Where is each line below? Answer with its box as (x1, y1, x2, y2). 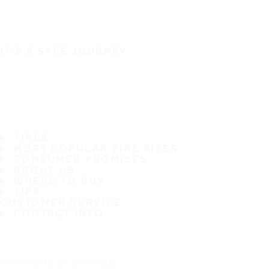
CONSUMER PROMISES (13, 153, 148, 165)
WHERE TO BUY (13, 174, 105, 187)
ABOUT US (13, 163, 75, 176)
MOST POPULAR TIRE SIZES (13, 142, 178, 154)
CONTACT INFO (13, 207, 104, 219)
